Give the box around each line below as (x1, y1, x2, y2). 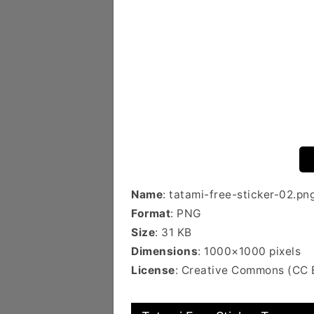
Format (131, 207, 170, 220)
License (131, 264, 175, 277)
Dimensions (131, 245, 198, 258)
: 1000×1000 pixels (198, 245, 301, 258)
